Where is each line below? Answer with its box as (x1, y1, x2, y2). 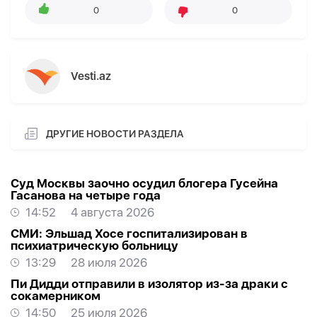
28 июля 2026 (71, 255, 147, 270)
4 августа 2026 (71, 205, 154, 220)
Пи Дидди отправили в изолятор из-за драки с (11, 277, 288, 292)
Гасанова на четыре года (11, 188, 161, 203)
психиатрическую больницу (11, 238, 178, 253)
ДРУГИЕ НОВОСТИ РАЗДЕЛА (46, 127, 184, 139)
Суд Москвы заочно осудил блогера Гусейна (11, 176, 278, 191)
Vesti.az (71, 69, 111, 83)
